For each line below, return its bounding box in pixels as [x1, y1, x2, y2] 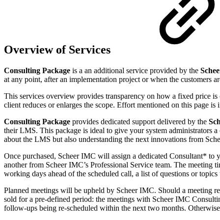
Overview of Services [4, 43, 113, 56]
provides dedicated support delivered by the [70, 117, 209, 126]
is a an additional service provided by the [72, 66, 200, 75]
